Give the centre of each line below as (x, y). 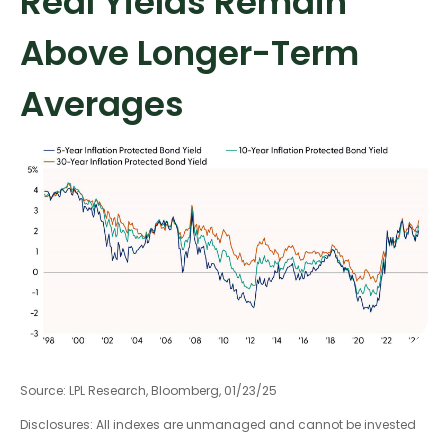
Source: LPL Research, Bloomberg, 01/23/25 (148, 391)
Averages (102, 104)
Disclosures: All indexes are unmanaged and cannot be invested (218, 425)
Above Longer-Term (189, 53)
